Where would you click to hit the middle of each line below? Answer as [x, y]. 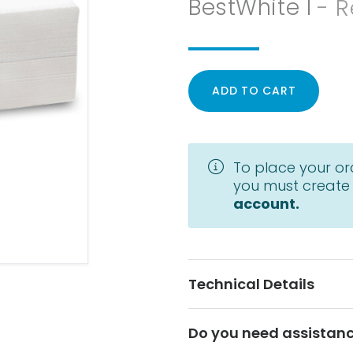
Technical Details [251, 284]
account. [266, 204]
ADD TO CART [254, 91]
